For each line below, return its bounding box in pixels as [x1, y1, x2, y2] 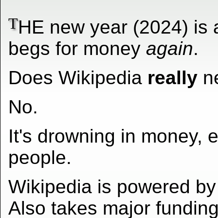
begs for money [8, 38, 146, 59]
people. [8, 147, 72, 168]
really [147, 67, 198, 89]
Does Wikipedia [8, 67, 147, 89]
